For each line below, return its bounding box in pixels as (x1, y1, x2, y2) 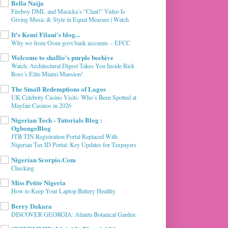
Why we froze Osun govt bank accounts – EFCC (11, 38, 130, 47)
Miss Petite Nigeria (11, 178, 66, 188)
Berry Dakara (11, 201, 52, 211)
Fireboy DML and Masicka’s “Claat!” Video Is (11, 7, 125, 16)
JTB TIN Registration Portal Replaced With (11, 132, 118, 141)
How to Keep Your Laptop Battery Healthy (11, 187, 116, 195)
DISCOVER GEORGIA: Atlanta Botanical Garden (11, 210, 135, 218)
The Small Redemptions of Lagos (11, 83, 106, 94)
